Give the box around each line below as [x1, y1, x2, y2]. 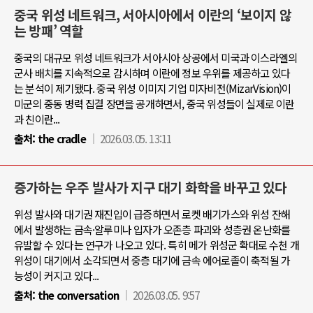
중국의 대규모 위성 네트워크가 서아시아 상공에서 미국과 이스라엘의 [14, 50, 298, 65]
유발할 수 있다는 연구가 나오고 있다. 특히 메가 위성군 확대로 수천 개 [14, 237, 300, 252]
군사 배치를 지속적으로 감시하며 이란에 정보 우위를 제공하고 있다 [14, 65, 291, 80]
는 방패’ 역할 [14, 21, 84, 41]
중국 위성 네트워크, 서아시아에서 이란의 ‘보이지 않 [14, 5, 291, 24]
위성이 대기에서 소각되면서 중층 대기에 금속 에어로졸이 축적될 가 [14, 252, 291, 268]
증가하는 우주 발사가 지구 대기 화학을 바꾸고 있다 [14, 177, 287, 197]
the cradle [35, 131, 86, 146]
